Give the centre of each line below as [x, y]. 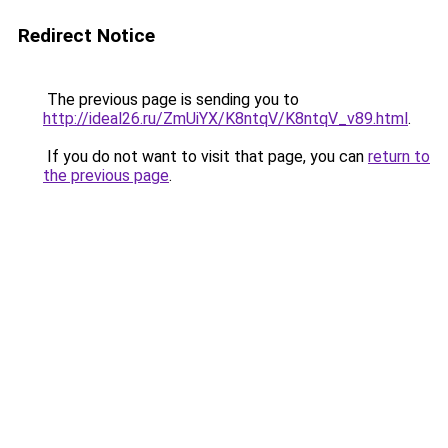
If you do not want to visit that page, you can [205, 156]
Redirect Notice [86, 35]
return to [399, 156]
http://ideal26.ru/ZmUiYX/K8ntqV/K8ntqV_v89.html [225, 118]
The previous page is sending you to [171, 99]
